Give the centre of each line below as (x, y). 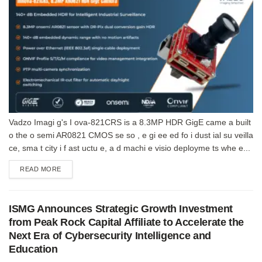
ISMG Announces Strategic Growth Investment (121, 208)
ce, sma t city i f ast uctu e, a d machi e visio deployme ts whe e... (130, 148)
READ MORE (41, 169)
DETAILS (75, 168)
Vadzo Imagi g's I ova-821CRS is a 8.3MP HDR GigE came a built (130, 122)
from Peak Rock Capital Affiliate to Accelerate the (127, 222)
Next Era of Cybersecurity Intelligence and (110, 235)
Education (33, 249)
